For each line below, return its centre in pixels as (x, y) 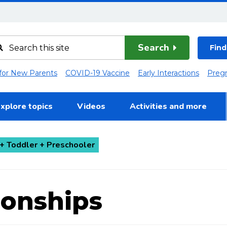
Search (153, 47)
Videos (91, 106)
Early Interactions (168, 73)
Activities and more (168, 106)
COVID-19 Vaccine (98, 73)
